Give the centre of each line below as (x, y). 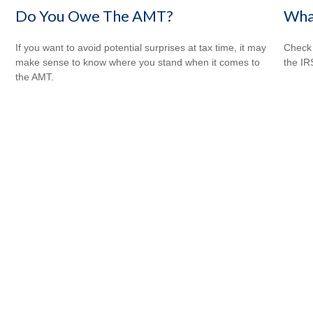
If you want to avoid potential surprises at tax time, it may (141, 47)
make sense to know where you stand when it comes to (138, 62)
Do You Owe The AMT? (95, 15)
